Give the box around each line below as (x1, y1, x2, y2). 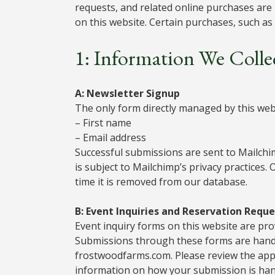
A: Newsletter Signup (75, 86, 180, 100)
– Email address (75, 130, 146, 144)
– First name (75, 115, 131, 130)
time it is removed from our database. (75, 174, 247, 188)
